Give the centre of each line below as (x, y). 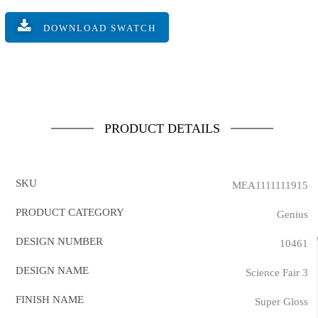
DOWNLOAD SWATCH (100, 28)
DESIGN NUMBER (59, 241)
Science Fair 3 (277, 273)
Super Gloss (281, 302)
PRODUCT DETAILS (162, 128)
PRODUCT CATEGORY (70, 212)
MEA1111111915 (270, 185)
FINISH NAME (50, 300)
